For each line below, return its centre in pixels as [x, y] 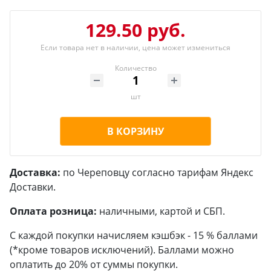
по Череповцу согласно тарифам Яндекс [157, 172]
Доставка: [35, 172]
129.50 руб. [135, 30]
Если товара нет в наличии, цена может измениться [135, 47]
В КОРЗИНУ [135, 131]
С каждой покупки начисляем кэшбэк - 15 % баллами [134, 235]
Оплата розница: [53, 211]
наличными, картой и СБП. [161, 211]
